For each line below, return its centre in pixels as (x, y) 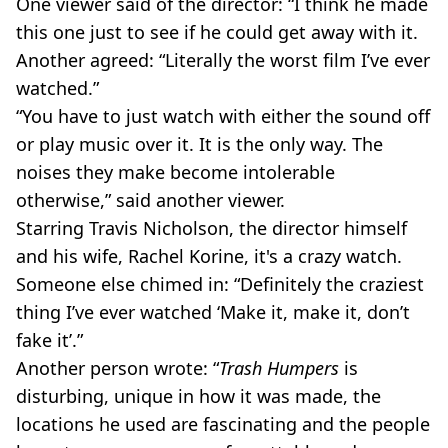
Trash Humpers (279, 368)
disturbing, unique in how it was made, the (198, 396)
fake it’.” (49, 340)
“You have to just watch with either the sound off (223, 116)
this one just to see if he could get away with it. (217, 32)
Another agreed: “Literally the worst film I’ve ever (223, 60)
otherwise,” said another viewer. (150, 200)
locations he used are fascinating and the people (223, 424)
